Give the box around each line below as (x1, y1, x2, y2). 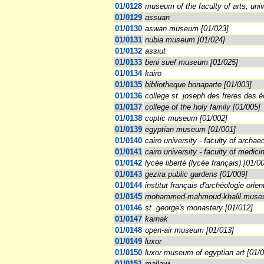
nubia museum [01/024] (145, 35, 225, 45)
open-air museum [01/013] (145, 226, 234, 235)
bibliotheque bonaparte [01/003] (145, 80, 252, 90)
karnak (145, 214, 168, 224)
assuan (145, 13, 170, 22)
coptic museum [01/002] (145, 114, 227, 123)
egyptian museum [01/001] (145, 125, 236, 134)
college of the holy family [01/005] (145, 103, 260, 112)
